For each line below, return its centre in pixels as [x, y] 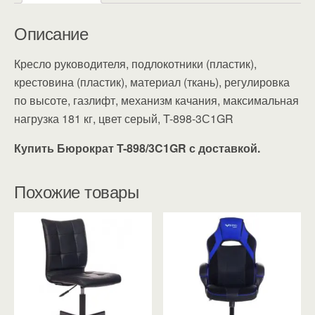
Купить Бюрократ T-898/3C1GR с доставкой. [137, 148]
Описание [51, 32]
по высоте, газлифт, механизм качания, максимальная [156, 100]
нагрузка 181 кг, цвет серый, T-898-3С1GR [124, 118]
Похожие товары [77, 191]
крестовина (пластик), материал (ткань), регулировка [152, 82]
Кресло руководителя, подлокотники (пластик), [135, 63]
